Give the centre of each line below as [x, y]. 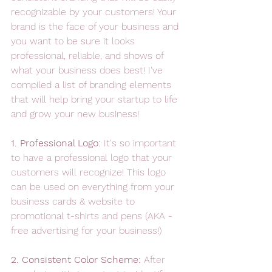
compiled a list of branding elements [93, 85]
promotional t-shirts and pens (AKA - [93, 216]
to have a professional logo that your [93, 158]
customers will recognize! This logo [90, 172]
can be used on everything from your [94, 187]
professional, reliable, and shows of [89, 56]
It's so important [141, 143]
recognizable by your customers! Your [95, 12]
